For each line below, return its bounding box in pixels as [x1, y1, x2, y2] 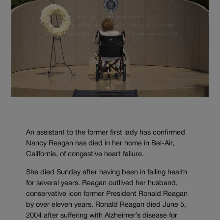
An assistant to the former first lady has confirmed [26, 129, 185, 136]
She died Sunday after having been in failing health [26, 169, 187, 176]
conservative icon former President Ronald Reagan [26, 191, 188, 197]
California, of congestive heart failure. [26, 151, 144, 158]
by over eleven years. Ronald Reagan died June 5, [26, 201, 186, 208]
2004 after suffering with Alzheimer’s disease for [26, 212, 177, 219]
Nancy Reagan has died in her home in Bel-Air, [26, 140, 174, 147]
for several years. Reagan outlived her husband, [26, 180, 178, 187]
